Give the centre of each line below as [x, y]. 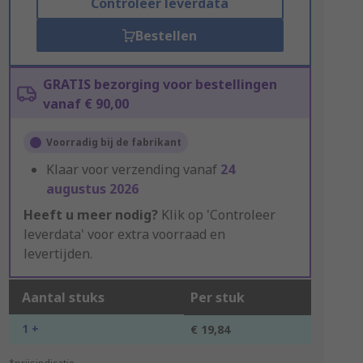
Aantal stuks [63, 297]
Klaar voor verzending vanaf [133, 169]
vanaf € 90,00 [85, 104]
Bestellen [167, 36]
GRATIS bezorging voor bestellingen [160, 84]
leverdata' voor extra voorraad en [124, 234]
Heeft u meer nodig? [90, 215]
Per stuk [217, 297]
